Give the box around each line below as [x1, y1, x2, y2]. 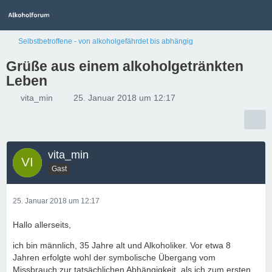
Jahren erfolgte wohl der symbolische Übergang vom [13, 253, 216, 262]
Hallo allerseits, [13, 220, 71, 229]
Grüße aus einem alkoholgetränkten [6, 58, 243, 74]
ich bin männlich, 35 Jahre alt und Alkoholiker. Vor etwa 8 [13, 240, 231, 250]
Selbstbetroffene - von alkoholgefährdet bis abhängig [18, 37, 193, 46]
